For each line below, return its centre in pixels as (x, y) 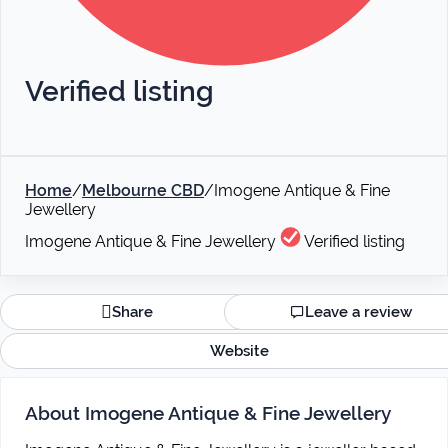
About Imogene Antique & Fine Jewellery (208, 413)
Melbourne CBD (143, 190)
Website (239, 351)
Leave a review (358, 312)
